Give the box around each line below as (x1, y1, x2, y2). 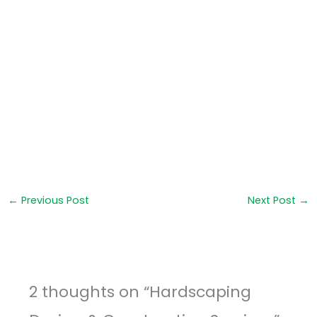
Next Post (248, 193, 299, 208)
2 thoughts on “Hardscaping (28, 281, 251, 304)
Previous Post (18, 193, 89, 208)
